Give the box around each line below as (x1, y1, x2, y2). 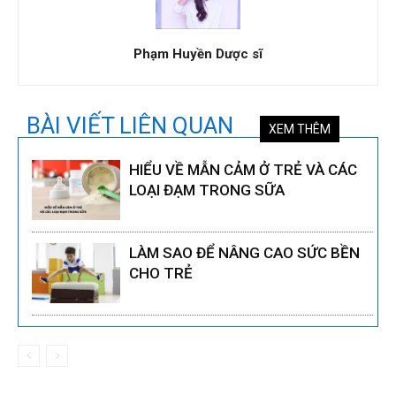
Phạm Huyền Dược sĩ (133, 45, 263, 62)
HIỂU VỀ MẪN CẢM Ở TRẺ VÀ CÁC (129, 160, 357, 179)
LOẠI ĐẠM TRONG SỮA (129, 180, 285, 199)
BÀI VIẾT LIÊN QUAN (27, 111, 233, 139)
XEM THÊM (269, 121, 331, 136)
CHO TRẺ (129, 263, 193, 282)
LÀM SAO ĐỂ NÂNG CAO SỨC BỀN (129, 243, 360, 262)
